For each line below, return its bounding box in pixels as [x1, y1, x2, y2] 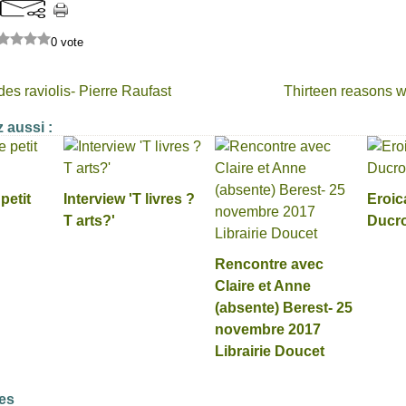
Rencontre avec [215, 256, 324, 272]
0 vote [51, 35, 83, 49]
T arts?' [63, 213, 115, 228]
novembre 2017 [215, 322, 321, 337]
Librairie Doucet [215, 343, 324, 359]
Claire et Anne [215, 278, 311, 294]
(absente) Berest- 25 [215, 300, 353, 315]
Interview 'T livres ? [63, 191, 195, 207]
